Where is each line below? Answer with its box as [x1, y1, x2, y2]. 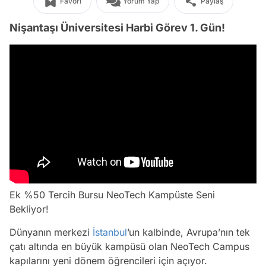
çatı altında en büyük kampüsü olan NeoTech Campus [9, 240, 249, 252]
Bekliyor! [9, 203, 49, 215]
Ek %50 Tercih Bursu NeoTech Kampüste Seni [9, 189, 215, 201]
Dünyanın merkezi [9, 226, 93, 238]
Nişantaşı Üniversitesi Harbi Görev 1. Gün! [9, 21, 225, 34]
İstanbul [93, 226, 127, 238]
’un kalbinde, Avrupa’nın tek [127, 226, 250, 238]
